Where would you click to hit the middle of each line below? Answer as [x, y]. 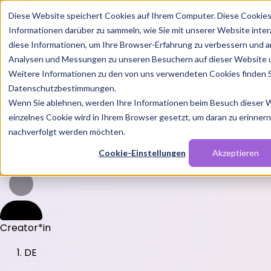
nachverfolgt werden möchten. [67, 132]
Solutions [45, 94]
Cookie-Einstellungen [142, 153]
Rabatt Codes [110, 109]
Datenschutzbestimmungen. [62, 88]
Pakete [160, 109]
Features [44, 79]
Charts [61, 109]
